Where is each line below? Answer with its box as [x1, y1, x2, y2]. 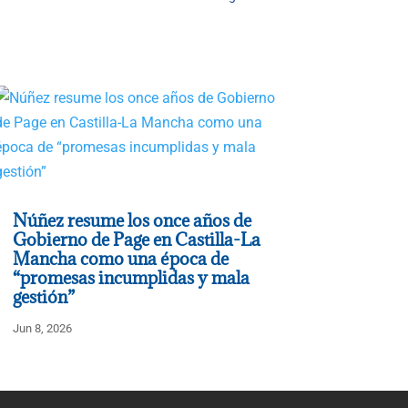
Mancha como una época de [12, 247, 229, 270]
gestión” [12, 285, 78, 308]
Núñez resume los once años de [12, 209, 251, 231]
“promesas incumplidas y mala [12, 266, 250, 289]
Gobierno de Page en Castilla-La [12, 228, 260, 250]
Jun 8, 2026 [12, 321, 72, 335]
